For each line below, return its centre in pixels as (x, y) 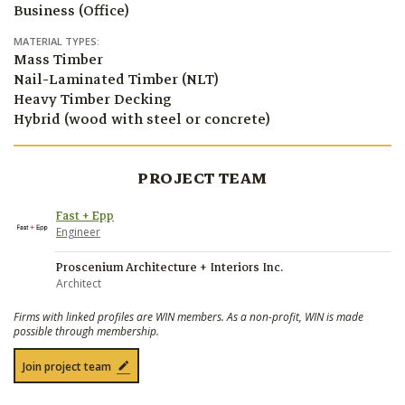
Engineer (78, 232)
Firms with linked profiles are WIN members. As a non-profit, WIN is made (188, 317)
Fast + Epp (85, 217)
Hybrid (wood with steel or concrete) (142, 120)
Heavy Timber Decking (93, 100)
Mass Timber (58, 60)
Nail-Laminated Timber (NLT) (116, 80)
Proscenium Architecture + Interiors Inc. (170, 268)
